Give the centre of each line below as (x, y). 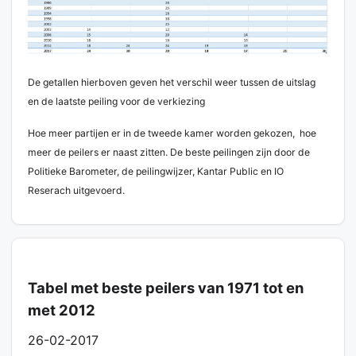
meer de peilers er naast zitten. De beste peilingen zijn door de (169, 153)
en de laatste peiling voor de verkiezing (117, 102)
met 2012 (62, 310)
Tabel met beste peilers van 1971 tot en (166, 288)
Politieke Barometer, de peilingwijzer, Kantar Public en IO (156, 172)
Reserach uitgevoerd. (77, 191)
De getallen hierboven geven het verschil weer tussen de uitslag (172, 83)
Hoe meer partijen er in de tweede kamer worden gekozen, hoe (172, 133)
